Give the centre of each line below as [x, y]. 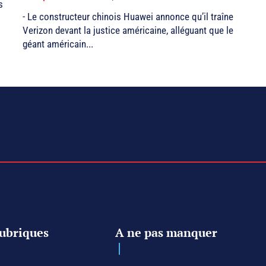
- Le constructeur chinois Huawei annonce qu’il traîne [128, 17]
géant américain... [58, 44]
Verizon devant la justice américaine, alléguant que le [128, 31]
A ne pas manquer [167, 232]
